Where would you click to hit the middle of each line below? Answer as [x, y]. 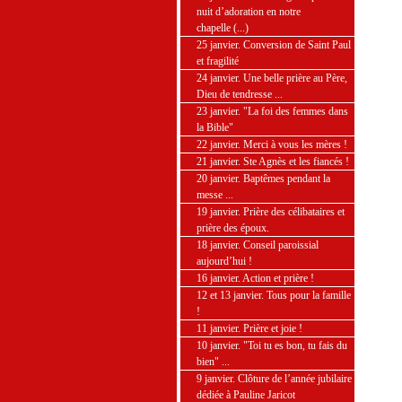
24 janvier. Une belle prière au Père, [272, 78]
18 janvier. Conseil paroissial [258, 245]
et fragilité [218, 61]
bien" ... [213, 362]
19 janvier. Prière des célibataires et [271, 212]
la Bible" [215, 127]
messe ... [215, 195]
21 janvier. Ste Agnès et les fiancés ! [273, 162]
